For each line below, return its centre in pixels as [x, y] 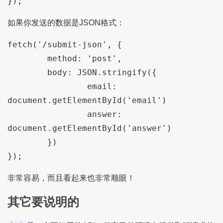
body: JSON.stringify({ [27, 72]
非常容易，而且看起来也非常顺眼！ [71, 178]
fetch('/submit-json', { [64, 44]
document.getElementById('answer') [89, 128]
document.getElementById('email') [87, 100]
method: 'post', [27, 58]
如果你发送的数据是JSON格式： [66, 22]
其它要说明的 [43, 202]
